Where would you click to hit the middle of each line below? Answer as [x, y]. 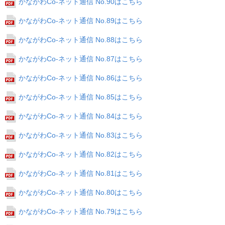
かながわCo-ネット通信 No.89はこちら [81, 21]
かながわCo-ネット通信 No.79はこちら [81, 211]
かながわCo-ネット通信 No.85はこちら [81, 97]
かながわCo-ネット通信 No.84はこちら [81, 116]
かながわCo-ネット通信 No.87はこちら [81, 59]
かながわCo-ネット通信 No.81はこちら [81, 173]
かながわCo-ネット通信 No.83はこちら [81, 135]
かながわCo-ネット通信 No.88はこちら [81, 40]
